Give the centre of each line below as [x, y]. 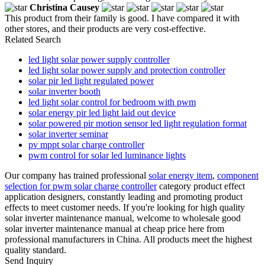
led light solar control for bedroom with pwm [112, 102]
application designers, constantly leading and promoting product [124, 196]
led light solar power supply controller [99, 59]
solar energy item [180, 175]
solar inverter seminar [68, 134]
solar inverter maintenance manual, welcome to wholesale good [123, 218]
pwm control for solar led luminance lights [107, 155]
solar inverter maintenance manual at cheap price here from [114, 228]
